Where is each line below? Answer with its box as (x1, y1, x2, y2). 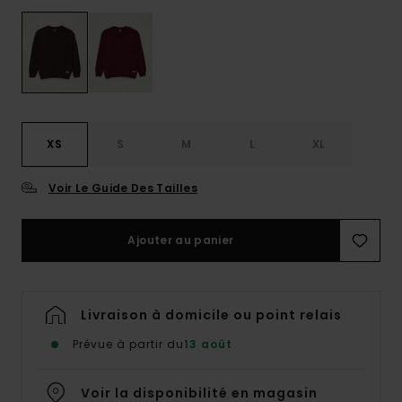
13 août (184, 336, 232, 353)
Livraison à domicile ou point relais (81, 306, 342, 325)
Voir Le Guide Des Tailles (48, 180, 197, 197)
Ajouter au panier (127, 232, 234, 249)
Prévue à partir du (73, 336, 184, 353)
